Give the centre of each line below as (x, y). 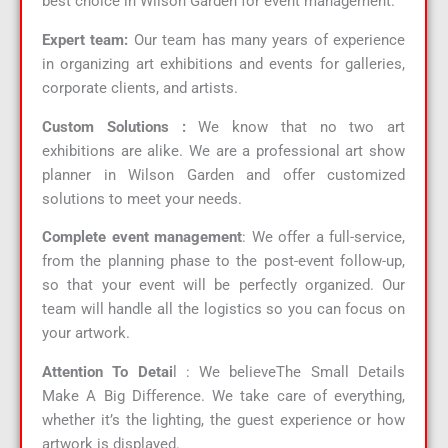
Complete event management (142, 237)
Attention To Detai (107, 371)
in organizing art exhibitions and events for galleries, (223, 63)
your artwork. (86, 333)
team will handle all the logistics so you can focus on (223, 309)
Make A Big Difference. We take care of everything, (223, 395)
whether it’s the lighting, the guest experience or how (223, 419)
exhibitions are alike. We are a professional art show (223, 150)
